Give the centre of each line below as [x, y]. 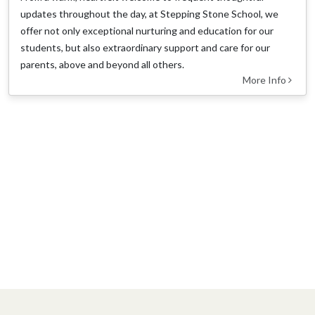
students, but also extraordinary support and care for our [145, 47]
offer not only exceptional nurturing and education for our [147, 31]
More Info [265, 80]
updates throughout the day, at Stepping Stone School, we [149, 14]
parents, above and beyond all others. [102, 64]
